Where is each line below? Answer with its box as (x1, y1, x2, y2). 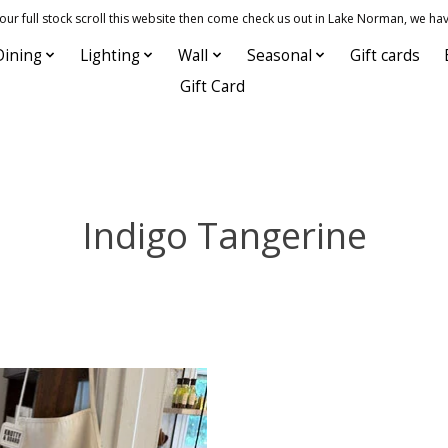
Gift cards (350, 44, 421, 66)
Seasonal (246, 44, 312, 66)
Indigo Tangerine (81, 209, 367, 260)
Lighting (79, 44, 140, 66)
